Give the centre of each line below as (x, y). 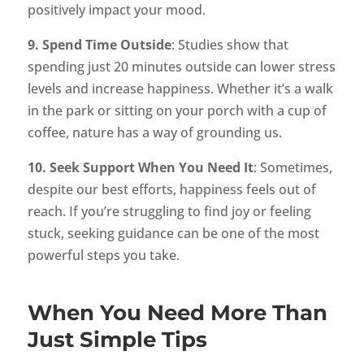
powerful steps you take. (103, 256)
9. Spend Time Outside (99, 45)
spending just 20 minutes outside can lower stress (181, 67)
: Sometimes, (292, 168)
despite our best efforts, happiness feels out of (171, 190)
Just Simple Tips (117, 340)
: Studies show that (230, 45)
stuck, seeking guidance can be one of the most (173, 234)
